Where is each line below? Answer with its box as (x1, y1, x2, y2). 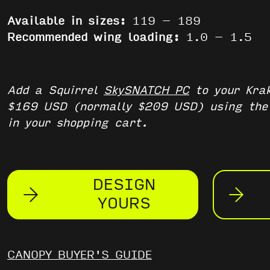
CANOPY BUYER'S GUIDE (7, 248, 152, 262)
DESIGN (93, 176, 156, 194)
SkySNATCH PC (104, 84, 189, 97)
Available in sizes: (7, 14, 132, 28)
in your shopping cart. (7, 116, 148, 130)
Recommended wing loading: (7, 31, 186, 44)
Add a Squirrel (7, 84, 104, 97)
